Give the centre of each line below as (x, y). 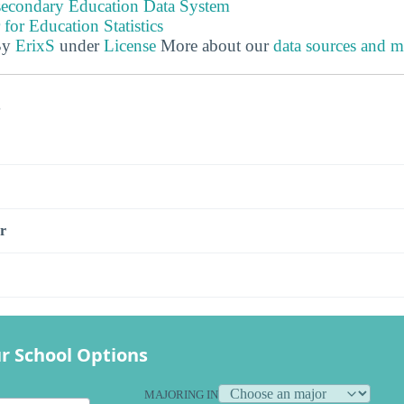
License (130, 46)
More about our (215, 46)
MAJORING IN (181, 395)
